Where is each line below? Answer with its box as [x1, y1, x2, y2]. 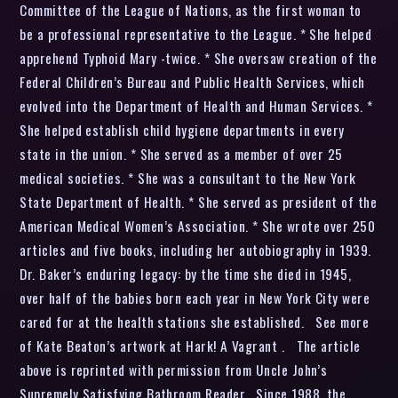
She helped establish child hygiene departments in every [20, 119, 345, 139]
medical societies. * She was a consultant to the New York [20, 167, 356, 187]
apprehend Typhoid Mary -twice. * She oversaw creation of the [20, 47, 378, 68]
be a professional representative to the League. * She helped [20, 23, 372, 44]
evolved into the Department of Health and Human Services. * [20, 95, 373, 115]
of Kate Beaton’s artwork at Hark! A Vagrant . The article [20, 335, 361, 355]
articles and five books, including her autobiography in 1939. [20, 239, 371, 259]
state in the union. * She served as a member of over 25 [20, 143, 343, 163]
